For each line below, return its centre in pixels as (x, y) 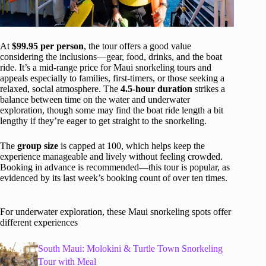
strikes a (209, 88)
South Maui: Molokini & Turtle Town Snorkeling (130, 248)
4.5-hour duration (156, 88)
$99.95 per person (48, 46)
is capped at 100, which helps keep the (132, 145)
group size (38, 145)
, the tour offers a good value (137, 46)
